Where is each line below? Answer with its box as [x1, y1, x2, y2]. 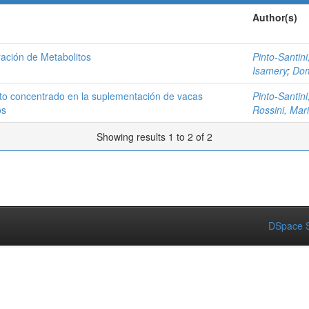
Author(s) [252, 10, 297, 24]
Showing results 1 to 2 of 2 [97, 130, 212, 143]
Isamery [252, 63, 287, 77]
